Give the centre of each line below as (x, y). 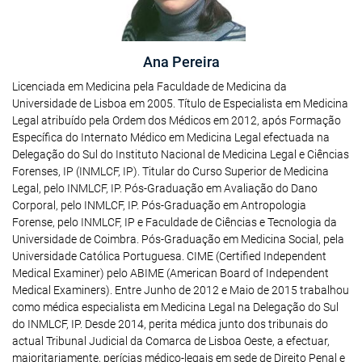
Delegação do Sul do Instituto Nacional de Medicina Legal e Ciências (181, 154)
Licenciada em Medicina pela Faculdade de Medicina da (149, 86)
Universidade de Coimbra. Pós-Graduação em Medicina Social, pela (178, 239)
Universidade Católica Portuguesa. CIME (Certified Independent (169, 256)
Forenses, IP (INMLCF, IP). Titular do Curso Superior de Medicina (170, 171)
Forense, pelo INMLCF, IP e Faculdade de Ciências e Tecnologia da (175, 222)
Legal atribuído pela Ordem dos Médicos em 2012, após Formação (177, 120)
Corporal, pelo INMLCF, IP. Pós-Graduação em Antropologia (159, 205)
